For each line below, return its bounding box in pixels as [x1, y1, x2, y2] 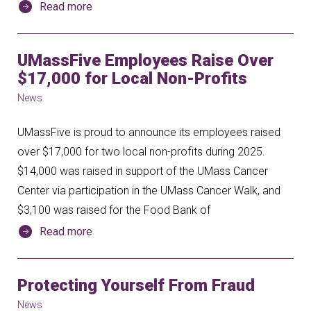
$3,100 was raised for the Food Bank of [17, 203, 210, 217]
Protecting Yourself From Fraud [17, 276, 255, 295]
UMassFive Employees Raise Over [17, 51, 274, 70]
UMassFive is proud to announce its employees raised [17, 126, 280, 139]
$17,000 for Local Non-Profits [17, 69, 247, 88]
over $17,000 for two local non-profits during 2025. [17, 145, 265, 158]
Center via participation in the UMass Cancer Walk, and [17, 184, 280, 197]
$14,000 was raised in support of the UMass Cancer [17, 165, 268, 178]
